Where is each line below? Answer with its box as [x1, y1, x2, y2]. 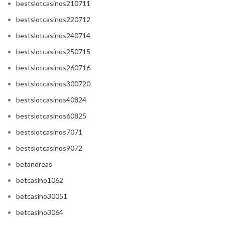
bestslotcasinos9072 [16, 144, 82, 153]
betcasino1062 [16, 176, 63, 185]
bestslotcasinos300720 [16, 79, 90, 88]
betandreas [16, 160, 52, 169]
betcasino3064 [16, 208, 63, 217]
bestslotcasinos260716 [16, 63, 90, 72]
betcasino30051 [16, 192, 67, 201]
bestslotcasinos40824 [16, 95, 86, 104]
